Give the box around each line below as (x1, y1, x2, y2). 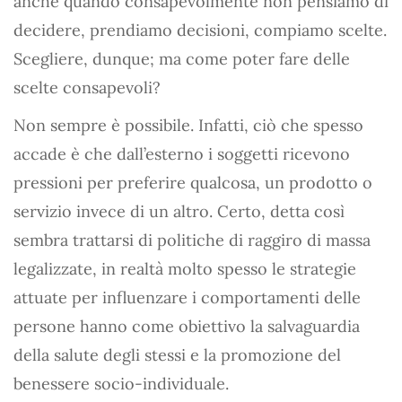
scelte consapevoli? (13, 77, 161, 98)
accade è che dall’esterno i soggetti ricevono (13, 144, 350, 164)
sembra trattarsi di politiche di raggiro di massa (13, 230, 371, 250)
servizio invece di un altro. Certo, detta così (13, 201, 345, 222)
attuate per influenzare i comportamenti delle (13, 287, 361, 308)
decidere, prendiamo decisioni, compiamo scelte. (13, 20, 387, 40)
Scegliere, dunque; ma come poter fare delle (13, 48, 350, 69)
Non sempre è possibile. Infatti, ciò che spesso (13, 115, 363, 135)
